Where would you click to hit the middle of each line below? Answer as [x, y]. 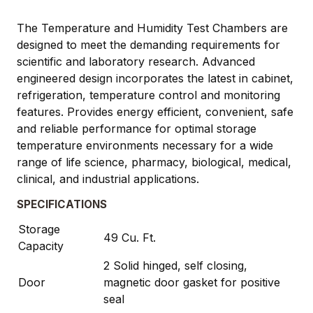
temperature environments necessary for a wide [145, 145]
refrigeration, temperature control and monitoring [148, 95]
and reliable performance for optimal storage [137, 128]
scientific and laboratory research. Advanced [136, 61]
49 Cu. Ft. [130, 237]
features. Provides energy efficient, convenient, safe [155, 111]
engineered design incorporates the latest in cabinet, [155, 78]
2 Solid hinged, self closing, [175, 265]
